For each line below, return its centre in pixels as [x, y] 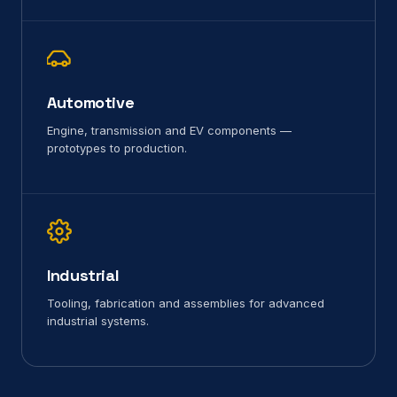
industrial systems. [98, 321]
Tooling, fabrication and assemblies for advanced [186, 304]
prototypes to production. [117, 148]
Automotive [91, 103]
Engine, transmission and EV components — [169, 131]
